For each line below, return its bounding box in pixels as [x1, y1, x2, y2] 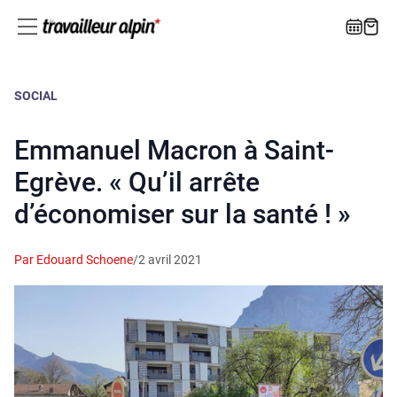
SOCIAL [14, 89, 58, 104]
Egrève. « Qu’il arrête [14, 167, 260, 198]
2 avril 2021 [138, 253, 202, 268]
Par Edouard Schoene [14, 253, 133, 268]
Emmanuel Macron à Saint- [14, 135, 334, 167]
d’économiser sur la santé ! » [14, 198, 351, 230]
